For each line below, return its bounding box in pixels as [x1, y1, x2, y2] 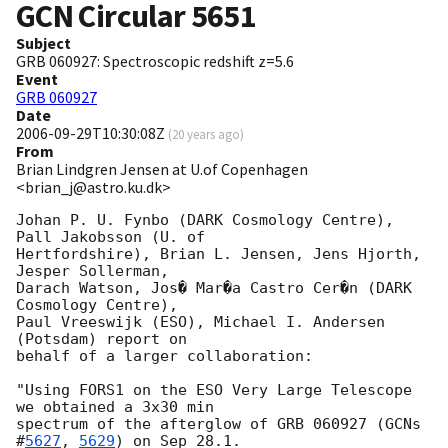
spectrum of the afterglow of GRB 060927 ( [16, 415, 385, 434]
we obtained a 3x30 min [16, 398, 214, 417]
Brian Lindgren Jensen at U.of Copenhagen [16, 159, 308, 180]
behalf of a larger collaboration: [16, 347, 313, 366]
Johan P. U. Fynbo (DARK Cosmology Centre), [16, 211, 394, 230]
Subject [16, 33, 71, 54]
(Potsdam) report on [16, 330, 187, 349]
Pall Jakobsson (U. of [16, 228, 205, 247]
